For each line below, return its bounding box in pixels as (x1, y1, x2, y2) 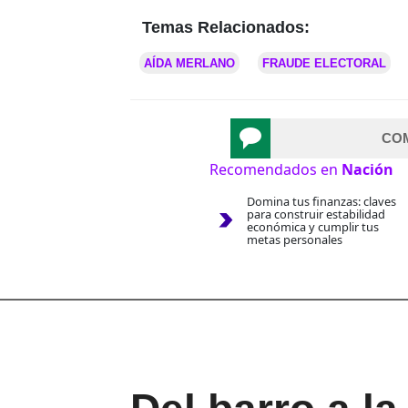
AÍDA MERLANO (144, 56, 235, 71)
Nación (342, 159, 393, 180)
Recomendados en (209, 159, 342, 180)
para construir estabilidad (246, 206, 385, 223)
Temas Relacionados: (142, 18, 310, 37)
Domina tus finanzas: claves (246, 193, 396, 210)
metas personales (246, 231, 342, 249)
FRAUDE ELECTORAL (262, 56, 386, 71)
